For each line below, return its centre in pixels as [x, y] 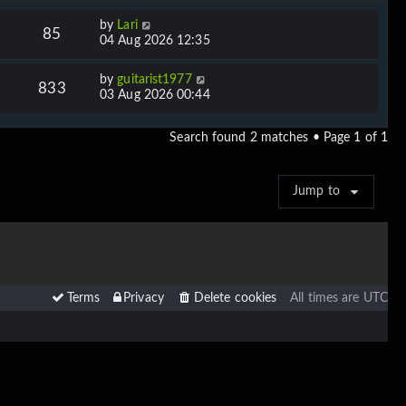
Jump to [316, 191]
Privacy [144, 298]
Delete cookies [235, 298]
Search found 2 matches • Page [262, 137]
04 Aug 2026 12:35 [155, 40]
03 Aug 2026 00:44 [155, 95]
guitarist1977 [155, 79]
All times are [327, 298]
